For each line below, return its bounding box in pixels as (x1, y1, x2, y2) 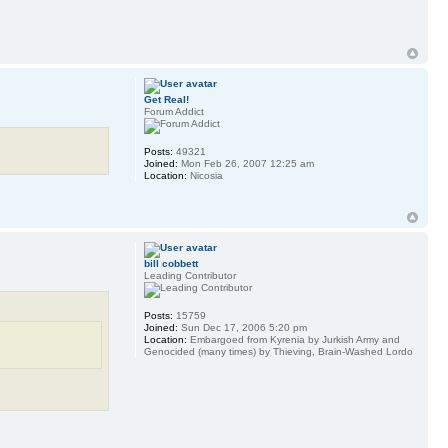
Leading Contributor (143, 270, 236, 282)
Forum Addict (143, 106, 204, 118)
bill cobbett (143, 258, 198, 270)
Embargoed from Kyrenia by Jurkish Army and (186, 334, 400, 346)
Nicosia (186, 170, 223, 182)
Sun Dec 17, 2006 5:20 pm (177, 322, 307, 334)
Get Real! (143, 94, 189, 106)
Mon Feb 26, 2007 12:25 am (177, 158, 314, 170)
